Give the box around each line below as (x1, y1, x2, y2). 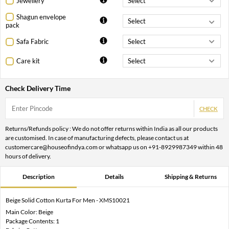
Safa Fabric (16, 37, 49, 46)
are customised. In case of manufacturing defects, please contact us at (5, 134, 189, 142)
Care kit (16, 57, 40, 65)
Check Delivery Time (5, 84, 71, 93)
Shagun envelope (16, 12, 66, 21)
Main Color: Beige (6, 208, 53, 216)
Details (105, 173, 124, 181)
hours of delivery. (5, 152, 51, 161)
